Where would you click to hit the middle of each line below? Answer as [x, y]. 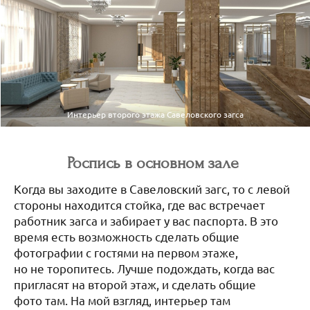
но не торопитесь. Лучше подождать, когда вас [144, 268]
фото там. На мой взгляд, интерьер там [122, 300]
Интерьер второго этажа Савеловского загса [155, 114]
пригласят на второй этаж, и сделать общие [135, 284]
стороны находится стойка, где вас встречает [139, 204]
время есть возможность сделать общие [127, 236]
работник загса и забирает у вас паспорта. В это [146, 220]
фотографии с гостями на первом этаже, [126, 252]
